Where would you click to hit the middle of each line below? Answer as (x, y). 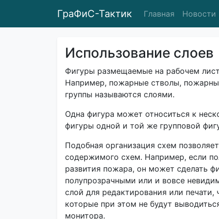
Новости (199, 14)
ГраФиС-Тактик (95, 14)
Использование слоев (139, 53)
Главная (159, 14)
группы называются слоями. (120, 94)
